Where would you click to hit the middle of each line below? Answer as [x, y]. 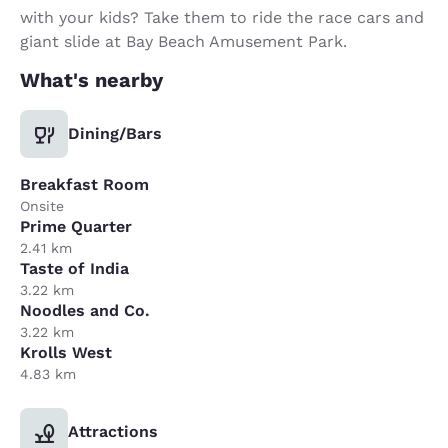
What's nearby [91, 79]
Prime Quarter [76, 226]
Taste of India [74, 268]
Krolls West [66, 352]
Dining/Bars [115, 133]
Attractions [113, 431]
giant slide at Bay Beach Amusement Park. [183, 41]
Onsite [42, 205]
